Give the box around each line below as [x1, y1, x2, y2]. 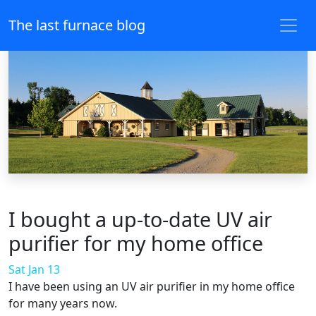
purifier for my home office [8, 229, 263, 257]
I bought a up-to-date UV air [8, 205, 272, 233]
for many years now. [8, 296, 117, 311]
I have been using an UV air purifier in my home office [8, 279, 295, 294]
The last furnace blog [8, 16, 145, 35]
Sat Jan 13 [8, 262, 60, 277]
